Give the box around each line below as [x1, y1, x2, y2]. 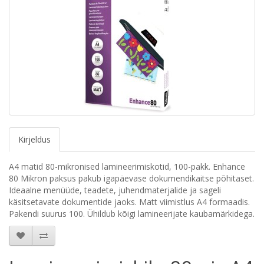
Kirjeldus [18, 134, 51, 145]
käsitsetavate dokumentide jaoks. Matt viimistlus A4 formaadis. [9, 196, 250, 207]
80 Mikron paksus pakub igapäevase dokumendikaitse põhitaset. [9, 173, 254, 184]
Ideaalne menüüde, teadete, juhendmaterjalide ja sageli [9, 184, 221, 196]
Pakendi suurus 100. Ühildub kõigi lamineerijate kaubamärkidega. [9, 208, 255, 219]
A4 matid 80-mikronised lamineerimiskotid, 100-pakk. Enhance [9, 161, 245, 172]
